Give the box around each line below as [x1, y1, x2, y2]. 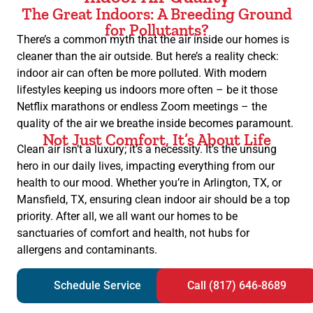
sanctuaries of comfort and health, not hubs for [17, 226, 249, 240]
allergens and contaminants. [17, 242, 157, 256]
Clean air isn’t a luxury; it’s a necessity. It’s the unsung [17, 142, 277, 156]
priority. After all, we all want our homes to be [17, 209, 238, 223]
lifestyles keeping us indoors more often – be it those [17, 82, 277, 96]
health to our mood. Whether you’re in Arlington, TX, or [17, 175, 282, 189]
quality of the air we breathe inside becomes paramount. [17, 116, 293, 130]
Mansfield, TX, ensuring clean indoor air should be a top [17, 192, 290, 206]
